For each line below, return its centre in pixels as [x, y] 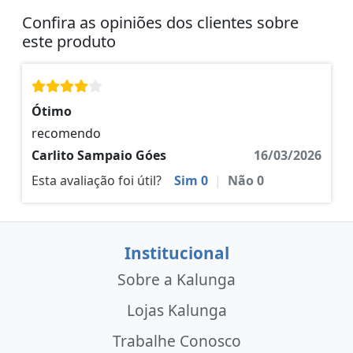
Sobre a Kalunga [176, 280]
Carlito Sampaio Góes [99, 156]
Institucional [176, 253]
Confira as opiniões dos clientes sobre [160, 23]
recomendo [66, 134]
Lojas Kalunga [176, 310]
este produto [69, 42]
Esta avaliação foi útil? [97, 181]
